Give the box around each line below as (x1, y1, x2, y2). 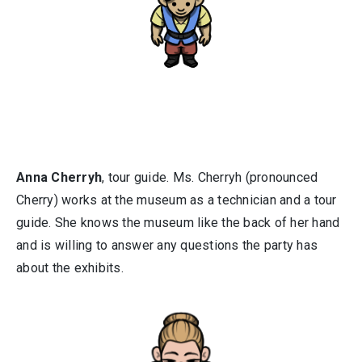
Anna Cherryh (16, 170, 102, 186)
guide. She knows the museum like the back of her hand (16, 215, 340, 231)
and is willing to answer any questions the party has (16, 238, 318, 254)
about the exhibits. (16, 260, 124, 276)
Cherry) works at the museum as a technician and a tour (16, 192, 337, 208)
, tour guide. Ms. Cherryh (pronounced (102, 170, 318, 186)
